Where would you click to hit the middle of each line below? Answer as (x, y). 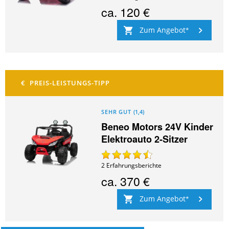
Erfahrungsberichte (134, 165)
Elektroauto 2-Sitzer (145, 139)
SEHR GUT (116, 112)
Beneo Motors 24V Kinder (157, 127)
